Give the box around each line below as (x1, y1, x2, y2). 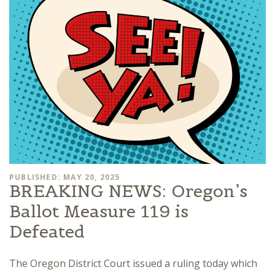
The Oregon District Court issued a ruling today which (9, 256, 257, 270)
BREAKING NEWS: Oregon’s (9, 179, 247, 202)
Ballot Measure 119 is (9, 199, 188, 222)
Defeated (9, 220, 85, 242)
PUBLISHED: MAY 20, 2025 (9, 171, 120, 182)
